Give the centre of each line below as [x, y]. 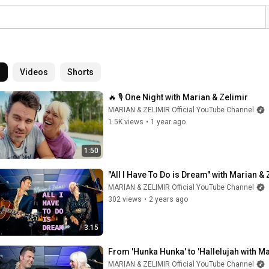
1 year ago [168, 122]
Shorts [80, 72]
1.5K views [126, 122]
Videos [34, 72]
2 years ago [168, 199]
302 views [125, 199]
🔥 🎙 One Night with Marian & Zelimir [178, 97]
